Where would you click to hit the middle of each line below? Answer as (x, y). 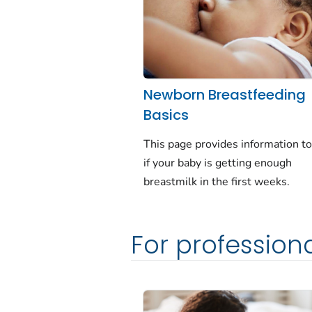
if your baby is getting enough (218, 163)
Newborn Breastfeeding (225, 95)
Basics (166, 115)
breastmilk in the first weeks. (217, 181)
